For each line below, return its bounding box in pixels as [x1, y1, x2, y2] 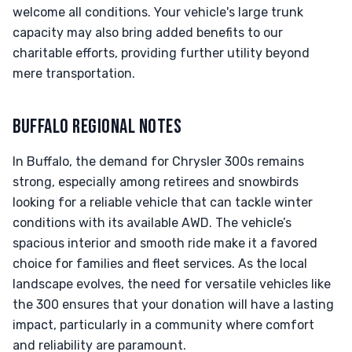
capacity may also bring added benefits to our [13, 25, 283, 40]
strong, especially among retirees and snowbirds [13, 174, 299, 189]
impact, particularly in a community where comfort [13, 317, 314, 332]
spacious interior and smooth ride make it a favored [13, 236, 317, 251]
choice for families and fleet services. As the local [13, 256, 307, 271]
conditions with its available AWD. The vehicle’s [13, 215, 291, 230]
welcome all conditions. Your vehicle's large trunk [13, 5, 303, 20]
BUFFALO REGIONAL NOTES [13, 115, 182, 139]
